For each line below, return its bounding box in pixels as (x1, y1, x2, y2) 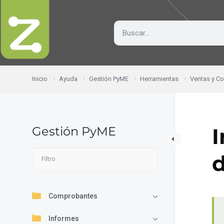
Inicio (32, 74, 47, 82)
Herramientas (140, 74, 178, 82)
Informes (48, 214, 79, 222)
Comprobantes (48, 191, 97, 200)
